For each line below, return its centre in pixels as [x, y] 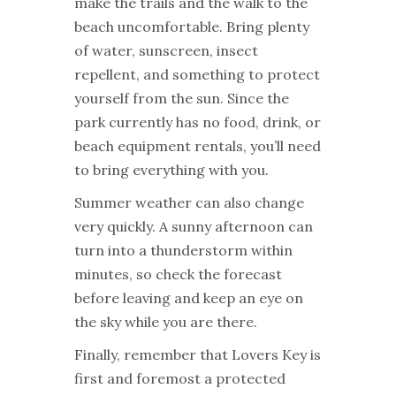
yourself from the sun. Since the [182, 98]
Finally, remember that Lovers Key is [198, 354]
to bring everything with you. [171, 169]
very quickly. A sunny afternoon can [194, 226]
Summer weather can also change [189, 202]
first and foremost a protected [180, 378]
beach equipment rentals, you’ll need [198, 145]
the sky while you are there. [166, 321]
